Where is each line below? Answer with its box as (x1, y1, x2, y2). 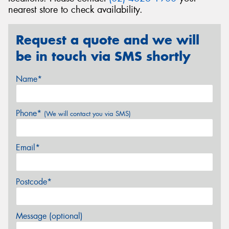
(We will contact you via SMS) (44, 109, 131, 118)
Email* (16, 142, 40, 153)
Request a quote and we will (16, 32, 199, 49)
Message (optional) (16, 210, 83, 221)
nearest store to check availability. (8, 3, 143, 16)
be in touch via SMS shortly (16, 48, 191, 65)
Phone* (16, 107, 44, 119)
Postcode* (16, 176, 52, 187)
